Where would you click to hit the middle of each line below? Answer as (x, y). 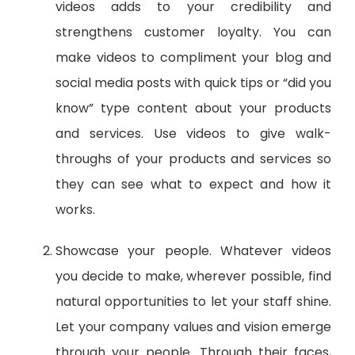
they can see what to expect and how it (193, 185)
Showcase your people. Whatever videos (193, 251)
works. (75, 210)
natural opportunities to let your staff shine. (193, 302)
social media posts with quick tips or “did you (193, 83)
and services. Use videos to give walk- (193, 134)
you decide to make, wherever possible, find (193, 277)
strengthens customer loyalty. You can (193, 32)
